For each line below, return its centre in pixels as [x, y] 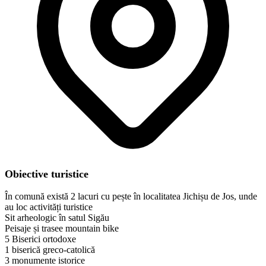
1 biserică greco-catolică [50, 249]
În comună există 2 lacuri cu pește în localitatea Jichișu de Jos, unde [131, 196]
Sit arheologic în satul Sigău [57, 217]
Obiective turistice [47, 174]
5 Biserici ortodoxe [40, 239]
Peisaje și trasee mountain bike [62, 228]
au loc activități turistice [49, 207]
